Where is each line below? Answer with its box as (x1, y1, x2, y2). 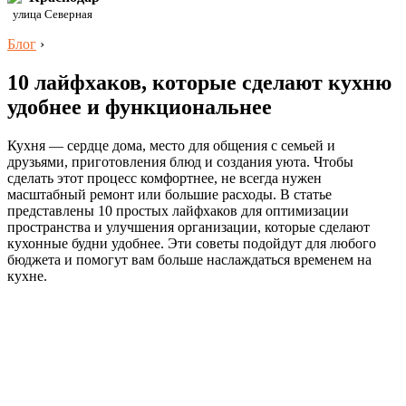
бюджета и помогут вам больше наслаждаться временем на (7, 251, 372, 267)
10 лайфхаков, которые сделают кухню (7, 70, 391, 94)
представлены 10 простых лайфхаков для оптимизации (7, 202, 349, 218)
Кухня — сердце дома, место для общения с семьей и (7, 137, 335, 153)
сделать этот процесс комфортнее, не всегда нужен (7, 169, 322, 186)
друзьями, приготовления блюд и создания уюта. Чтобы (7, 153, 353, 169)
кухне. (7, 267, 47, 284)
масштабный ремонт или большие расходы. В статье (7, 186, 332, 202)
